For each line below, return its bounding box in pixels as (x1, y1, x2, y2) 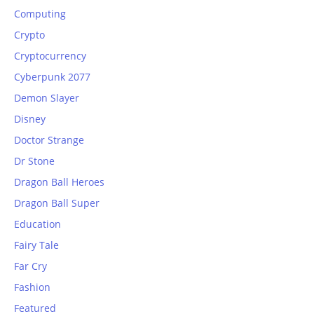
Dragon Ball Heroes (14, 175, 104, 189)
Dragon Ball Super (14, 196, 100, 210)
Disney (14, 112, 46, 126)
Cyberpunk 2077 (14, 70, 90, 84)
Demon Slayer (14, 91, 79, 105)
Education (14, 217, 61, 231)
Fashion (14, 280, 50, 294)
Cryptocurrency (14, 49, 86, 63)
